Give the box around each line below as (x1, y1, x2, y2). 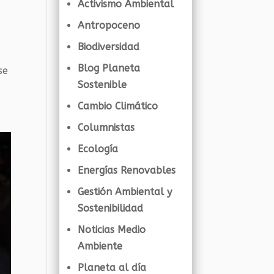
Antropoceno (78, 19, 141, 31)
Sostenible (78, 78, 127, 91)
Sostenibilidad (78, 202, 144, 214)
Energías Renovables (78, 164, 176, 176)
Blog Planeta (78, 62, 141, 74)
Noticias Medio (78, 223, 146, 235)
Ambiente (78, 240, 123, 252)
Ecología (78, 143, 119, 155)
